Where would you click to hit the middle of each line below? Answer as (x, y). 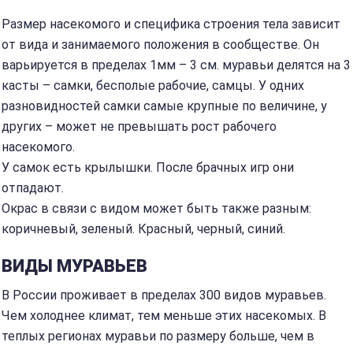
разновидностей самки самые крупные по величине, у (164, 106)
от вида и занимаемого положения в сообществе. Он (160, 45)
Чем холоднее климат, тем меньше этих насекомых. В (164, 316)
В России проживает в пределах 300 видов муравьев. (164, 295)
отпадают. (33, 188)
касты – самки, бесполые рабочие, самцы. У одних (153, 85)
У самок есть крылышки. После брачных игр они (148, 167)
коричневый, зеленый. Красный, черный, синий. (143, 229)
